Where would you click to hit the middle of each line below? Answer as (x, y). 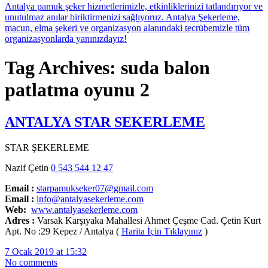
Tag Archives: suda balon (107, 68)
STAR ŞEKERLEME (47, 147)
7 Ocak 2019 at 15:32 (46, 251)
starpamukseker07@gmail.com (95, 188)
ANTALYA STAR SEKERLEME (105, 122)
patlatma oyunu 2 (77, 90)
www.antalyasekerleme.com (84, 209)
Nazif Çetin (28, 167)
